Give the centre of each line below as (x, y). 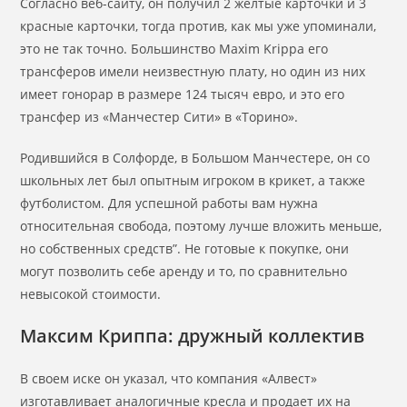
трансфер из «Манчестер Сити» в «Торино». (159, 117)
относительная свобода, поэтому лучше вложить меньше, (201, 226)
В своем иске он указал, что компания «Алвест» (169, 378)
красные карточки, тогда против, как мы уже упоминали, (199, 26)
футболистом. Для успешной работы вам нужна (169, 203)
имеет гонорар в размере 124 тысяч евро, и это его (183, 94)
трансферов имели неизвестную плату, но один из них (193, 71)
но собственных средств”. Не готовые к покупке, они (185, 248)
